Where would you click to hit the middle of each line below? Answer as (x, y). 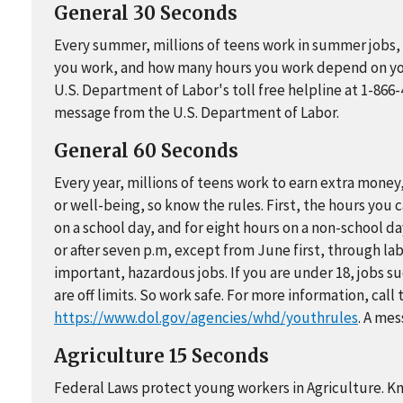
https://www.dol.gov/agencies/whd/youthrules (206, 318)
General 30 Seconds (146, 13)
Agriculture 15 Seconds (161, 356)
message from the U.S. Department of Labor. (197, 113)
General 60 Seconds (146, 151)
